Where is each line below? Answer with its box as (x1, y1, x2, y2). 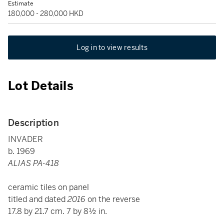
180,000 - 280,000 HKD (8, 9, 83, 18)
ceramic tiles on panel (8, 182, 89, 192)
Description (8, 117, 59, 128)
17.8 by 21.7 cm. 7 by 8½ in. (8, 206, 107, 216)
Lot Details (8, 78, 73, 93)
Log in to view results (76, 43, 147, 52)
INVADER (8, 134, 43, 144)
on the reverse (85, 194, 140, 204)
